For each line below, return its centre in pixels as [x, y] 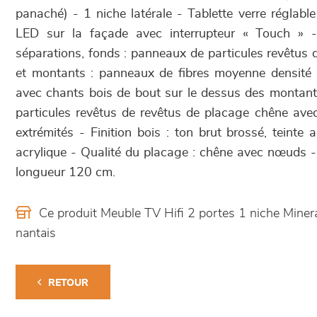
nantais [36, 234]
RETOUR [68, 283]
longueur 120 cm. [65, 173]
